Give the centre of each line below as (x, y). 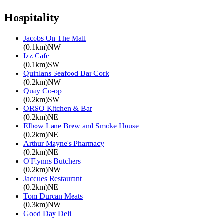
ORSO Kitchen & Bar (58, 109)
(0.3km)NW (42, 205)
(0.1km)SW (41, 65)
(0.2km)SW (41, 100)
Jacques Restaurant (53, 179)
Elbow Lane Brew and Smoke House (81, 126)
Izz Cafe (36, 56)
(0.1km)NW (42, 47)
